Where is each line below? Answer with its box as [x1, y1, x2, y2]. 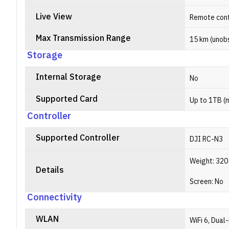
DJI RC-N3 [190, 133, 223, 145]
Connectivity [27, 190, 82, 205]
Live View [36, 10, 72, 24]
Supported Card [36, 93, 98, 106]
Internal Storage [36, 71, 101, 84]
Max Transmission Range [36, 32, 131, 45]
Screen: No [190, 176, 223, 188]
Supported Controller [36, 131, 120, 145]
